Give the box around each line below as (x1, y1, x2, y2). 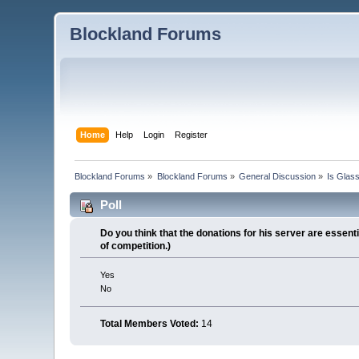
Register (174, 129, 208, 139)
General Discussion (239, 171, 317, 181)
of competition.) (99, 240, 171, 252)
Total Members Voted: (99, 317, 199, 329)
